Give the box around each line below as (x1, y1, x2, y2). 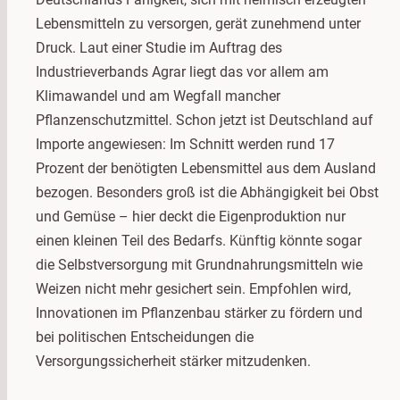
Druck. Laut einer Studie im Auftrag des (36, 38, 282, 56)
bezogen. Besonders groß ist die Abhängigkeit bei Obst (36, 183, 379, 201)
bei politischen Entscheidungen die (36, 328, 254, 346)
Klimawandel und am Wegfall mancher (36, 87, 280, 104)
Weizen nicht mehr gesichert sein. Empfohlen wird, (36, 279, 351, 297)
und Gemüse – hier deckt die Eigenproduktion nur (36, 207, 346, 225)
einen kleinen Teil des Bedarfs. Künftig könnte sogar (36, 231, 362, 249)
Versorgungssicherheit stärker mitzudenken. (36, 352, 311, 370)
